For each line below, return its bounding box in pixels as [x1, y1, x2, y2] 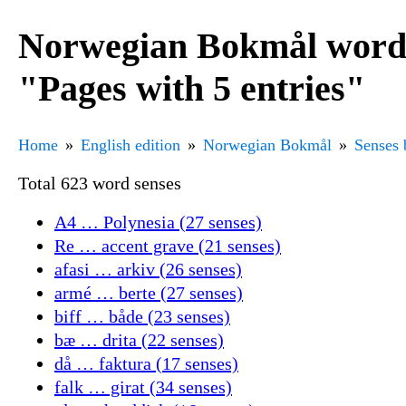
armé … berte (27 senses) [54, 282, 243, 303]
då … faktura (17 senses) [54, 353, 238, 373]
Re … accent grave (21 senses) [54, 235, 281, 256]
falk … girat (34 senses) [54, 376, 232, 397]
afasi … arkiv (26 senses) [54, 258, 242, 279]
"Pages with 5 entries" [18, 67, 365, 109]
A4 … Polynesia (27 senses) [54, 211, 262, 232]
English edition [81, 135, 180, 154]
